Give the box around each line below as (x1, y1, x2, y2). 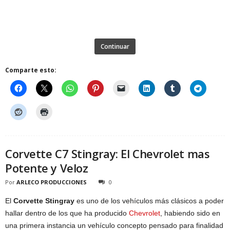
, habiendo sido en (160, 208, 220, 217)
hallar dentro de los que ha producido (5, 208, 129, 217)
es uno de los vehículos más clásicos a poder (74, 196, 224, 205)
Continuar (101, 42, 129, 51)
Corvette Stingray (13, 196, 74, 205)
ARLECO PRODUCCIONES (16, 178, 87, 186)
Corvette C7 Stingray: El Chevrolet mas (5, 145, 210, 161)
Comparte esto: (5, 65, 56, 74)
